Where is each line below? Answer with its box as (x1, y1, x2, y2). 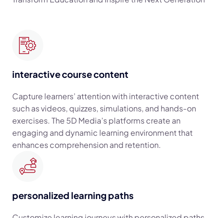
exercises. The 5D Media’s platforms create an (12, 115, 181, 126)
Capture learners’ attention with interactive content (12, 91, 199, 101)
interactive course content (12, 69, 128, 80)
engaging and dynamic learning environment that (12, 127, 193, 138)
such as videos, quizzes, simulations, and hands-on (12, 103, 196, 113)
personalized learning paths (12, 190, 134, 201)
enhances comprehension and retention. (12, 140, 161, 150)
